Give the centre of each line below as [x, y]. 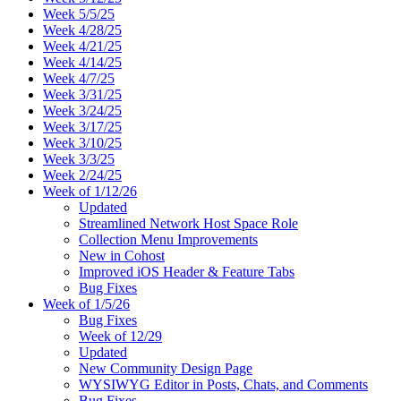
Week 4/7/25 [79, 78]
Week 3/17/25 [82, 126]
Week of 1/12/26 [90, 191]
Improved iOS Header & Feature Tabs [187, 271]
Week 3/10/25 [82, 142]
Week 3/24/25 [82, 110]
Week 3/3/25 [79, 158]
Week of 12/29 [120, 336]
